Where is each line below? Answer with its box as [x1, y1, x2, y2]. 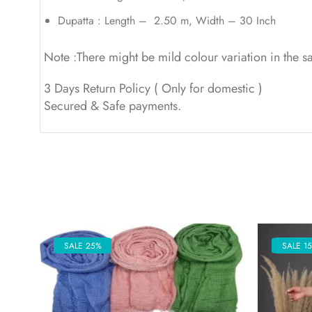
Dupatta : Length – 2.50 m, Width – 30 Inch [58, 13, 276, 29]
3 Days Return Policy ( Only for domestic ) [44, 79, 263, 98]
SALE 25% [63, 239, 102, 251]
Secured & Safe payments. [44, 97, 181, 116]
